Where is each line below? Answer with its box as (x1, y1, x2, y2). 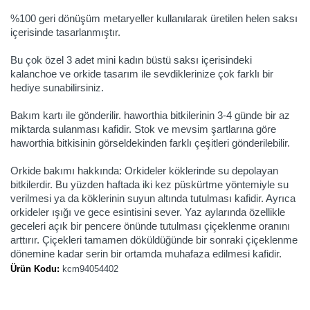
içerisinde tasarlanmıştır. (10, 26, 120, 39)
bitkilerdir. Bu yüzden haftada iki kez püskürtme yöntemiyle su (10, 179, 289, 192)
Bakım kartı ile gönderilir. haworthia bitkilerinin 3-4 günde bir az (10, 109, 290, 122)
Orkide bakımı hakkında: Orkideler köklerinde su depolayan (10, 165, 278, 178)
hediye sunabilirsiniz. (10, 82, 104, 95)
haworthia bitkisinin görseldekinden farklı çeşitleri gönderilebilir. (10, 137, 290, 150)
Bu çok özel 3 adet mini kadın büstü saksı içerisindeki (10, 54, 252, 67)
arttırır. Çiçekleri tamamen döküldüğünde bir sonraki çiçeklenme (10, 234, 298, 247)
